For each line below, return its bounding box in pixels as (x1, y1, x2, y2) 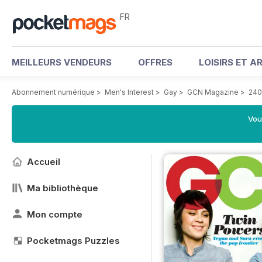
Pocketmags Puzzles (27, 235, 120, 246)
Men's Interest (105, 88, 154, 96)
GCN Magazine (187, 88, 239, 96)
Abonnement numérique (12, 88, 95, 96)
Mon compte (27, 209, 82, 220)
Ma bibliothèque (27, 182, 98, 194)
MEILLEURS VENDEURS (12, 57, 112, 68)
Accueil (27, 156, 60, 167)
